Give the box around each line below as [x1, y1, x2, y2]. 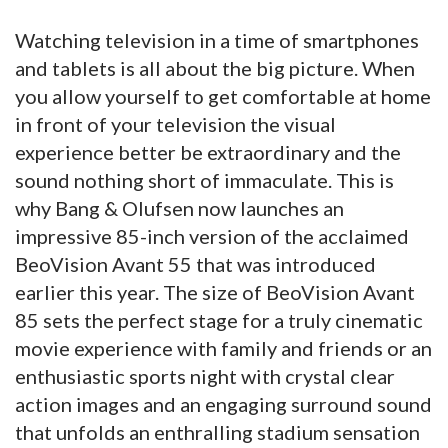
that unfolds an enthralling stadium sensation [15, 419, 420, 444]
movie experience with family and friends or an [15, 335, 432, 360]
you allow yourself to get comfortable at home [15, 83, 431, 108]
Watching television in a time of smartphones [15, 27, 419, 52]
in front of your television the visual [15, 111, 336, 136]
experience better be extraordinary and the [15, 139, 401, 164]
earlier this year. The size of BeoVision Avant [15, 279, 415, 304]
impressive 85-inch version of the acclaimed [15, 223, 409, 248]
